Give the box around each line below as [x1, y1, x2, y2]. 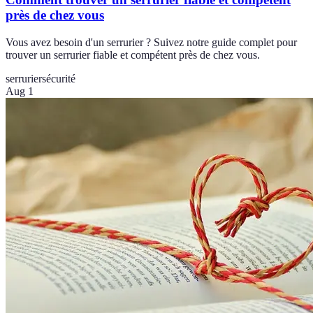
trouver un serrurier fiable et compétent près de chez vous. [6, 49, 260, 61]
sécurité [42, 73, 75, 85]
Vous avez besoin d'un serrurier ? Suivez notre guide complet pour [6, 36, 297, 49]
